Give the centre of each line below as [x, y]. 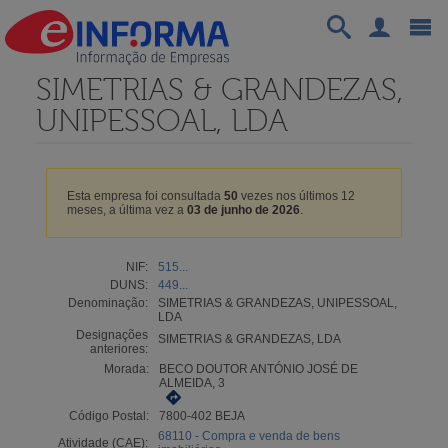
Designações [111, 334]
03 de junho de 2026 [243, 209]
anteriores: [118, 348]
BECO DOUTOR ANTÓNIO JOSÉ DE [258, 368]
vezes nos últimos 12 [296, 195]
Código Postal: [108, 415]
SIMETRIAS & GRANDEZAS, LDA [249, 338]
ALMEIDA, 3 [191, 382]
